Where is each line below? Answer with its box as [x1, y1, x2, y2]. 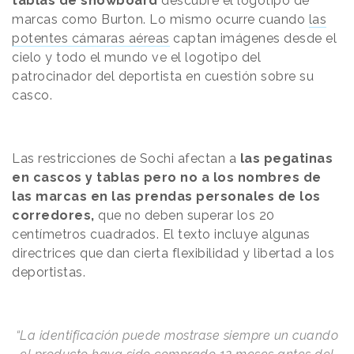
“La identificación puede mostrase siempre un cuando [15, 327, 339, 343]
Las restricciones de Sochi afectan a [12, 150, 240, 166]
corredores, [12, 207, 95, 223]
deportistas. [12, 264, 89, 280]
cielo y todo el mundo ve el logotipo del [12, 49, 261, 65]
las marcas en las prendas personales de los [12, 188, 321, 204]
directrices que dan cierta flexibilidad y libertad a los [12, 245, 334, 261]
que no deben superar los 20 [94, 207, 275, 223]
